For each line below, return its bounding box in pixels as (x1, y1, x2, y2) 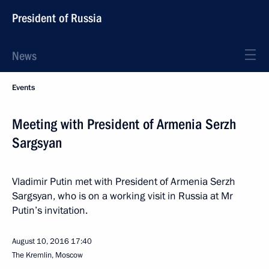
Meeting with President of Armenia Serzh (12, 116, 236, 133)
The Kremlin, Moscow (12, 250, 83, 261)
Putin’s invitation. (12, 204, 88, 217)
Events (12, 82, 35, 93)
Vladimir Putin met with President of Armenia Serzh (12, 175, 235, 189)
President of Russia (12, 11, 102, 25)
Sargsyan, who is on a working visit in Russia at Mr (12, 189, 233, 203)
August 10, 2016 (12, 236, 69, 247)
